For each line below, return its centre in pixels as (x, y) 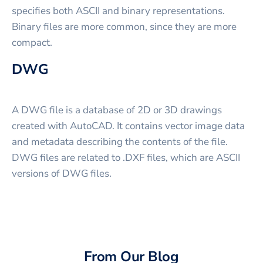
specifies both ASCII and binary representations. (118, 11)
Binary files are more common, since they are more (124, 26)
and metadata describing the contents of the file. (120, 141)
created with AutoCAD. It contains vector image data (128, 126)
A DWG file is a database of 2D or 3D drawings (117, 110)
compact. (32, 42)
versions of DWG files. (62, 173)
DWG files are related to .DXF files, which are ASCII (126, 157)
